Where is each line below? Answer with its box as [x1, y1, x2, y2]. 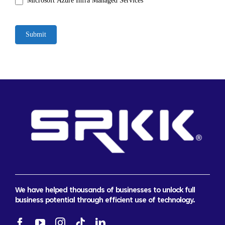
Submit [25, 30, 46, 38]
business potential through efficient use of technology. [15, 196, 195, 204]
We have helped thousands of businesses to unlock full [15, 186, 195, 194]
